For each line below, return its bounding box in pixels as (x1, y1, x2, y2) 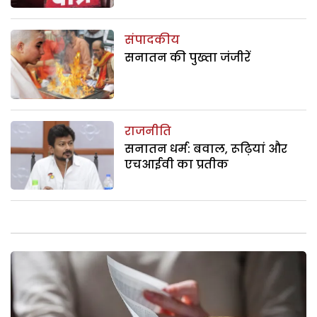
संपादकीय (125, 32, 180, 49)
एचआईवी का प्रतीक (125, 156, 229, 173)
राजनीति (125, 122, 172, 139)
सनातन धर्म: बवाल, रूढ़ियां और (125, 140, 288, 157)
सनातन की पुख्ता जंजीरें (125, 50, 251, 67)
